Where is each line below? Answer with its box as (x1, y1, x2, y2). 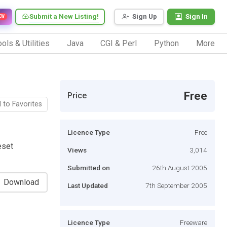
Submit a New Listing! (29, 12, 99, 21)
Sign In (185, 12, 208, 21)
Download (4, 177, 39, 187)
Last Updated (67, 181, 108, 190)
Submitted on (67, 163, 110, 172)
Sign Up (132, 12, 157, 21)
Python (154, 38, 179, 48)
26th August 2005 (152, 163, 207, 172)
